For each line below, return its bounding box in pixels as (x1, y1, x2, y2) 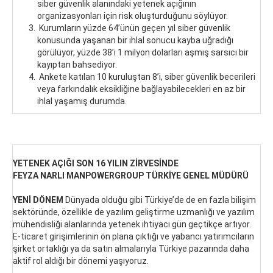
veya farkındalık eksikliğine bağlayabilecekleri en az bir (37, 83, 246, 94)
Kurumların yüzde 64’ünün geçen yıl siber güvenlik (37, 23, 230, 33)
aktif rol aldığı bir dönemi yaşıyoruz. (13, 255, 149, 266)
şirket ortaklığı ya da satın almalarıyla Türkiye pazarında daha (13, 243, 249, 253)
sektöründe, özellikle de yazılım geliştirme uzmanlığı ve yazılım (13, 207, 255, 217)
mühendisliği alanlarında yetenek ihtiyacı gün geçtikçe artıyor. (13, 219, 251, 229)
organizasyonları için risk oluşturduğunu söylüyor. (37, 10, 230, 21)
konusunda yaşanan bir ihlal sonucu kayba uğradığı (37, 35, 233, 45)
